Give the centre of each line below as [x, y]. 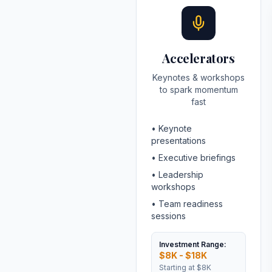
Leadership [181, 175]
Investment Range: [193, 244]
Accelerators [199, 58]
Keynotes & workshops [199, 77]
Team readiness [191, 204]
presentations [178, 141]
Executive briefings [197, 158]
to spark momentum [199, 90]
